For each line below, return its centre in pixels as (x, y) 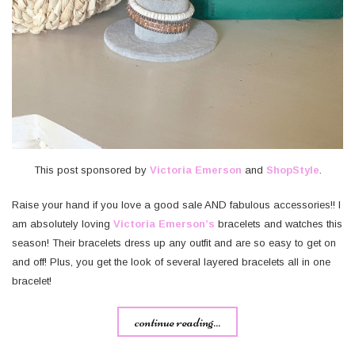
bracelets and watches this (279, 224)
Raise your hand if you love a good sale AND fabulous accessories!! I (176, 205)
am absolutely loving (63, 224)
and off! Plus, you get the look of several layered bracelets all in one (171, 262)
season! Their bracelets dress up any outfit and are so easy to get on (174, 243)
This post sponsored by (92, 170)
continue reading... (177, 322)
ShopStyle (292, 170)
